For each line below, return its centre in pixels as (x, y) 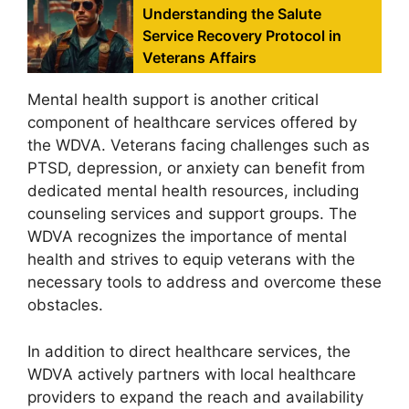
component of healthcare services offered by (192, 122)
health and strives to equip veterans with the (191, 259)
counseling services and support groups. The (192, 214)
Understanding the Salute (232, 14)
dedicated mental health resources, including (193, 191)
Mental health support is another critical (173, 100)
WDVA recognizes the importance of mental (187, 236)
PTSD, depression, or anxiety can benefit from (196, 168)
